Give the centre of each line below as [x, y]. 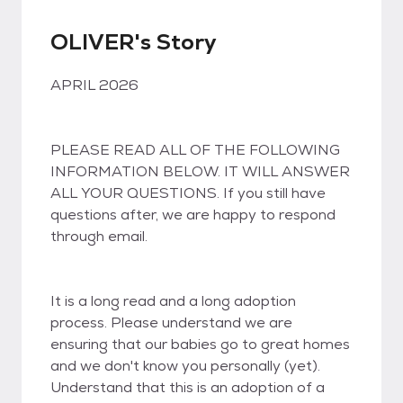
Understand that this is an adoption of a [188, 387]
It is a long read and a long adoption [173, 301]
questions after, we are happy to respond [193, 215]
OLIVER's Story [134, 42]
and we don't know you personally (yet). [185, 366]
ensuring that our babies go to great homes [200, 344]
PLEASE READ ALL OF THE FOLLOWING [195, 150]
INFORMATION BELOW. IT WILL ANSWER [200, 171]
